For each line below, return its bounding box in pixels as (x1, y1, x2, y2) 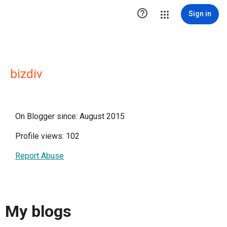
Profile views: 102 (15, 131, 80, 141)
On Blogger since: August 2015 (15, 111, 125, 121)
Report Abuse (15, 151, 64, 161)
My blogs (5, 202, 71, 221)
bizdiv (10, 67, 43, 81)
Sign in (188, 10, 211, 18)
